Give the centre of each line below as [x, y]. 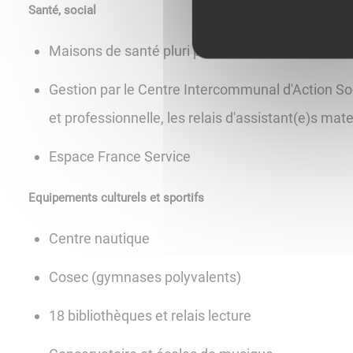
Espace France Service [120, 157]
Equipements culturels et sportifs [116, 198]
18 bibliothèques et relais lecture [150, 316]
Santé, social [62, 10]
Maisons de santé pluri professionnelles [173, 51]
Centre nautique [101, 239]
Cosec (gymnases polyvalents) [145, 277]
